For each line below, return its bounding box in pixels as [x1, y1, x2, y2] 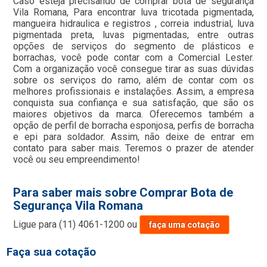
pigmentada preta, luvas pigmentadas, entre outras [13, 29, 254, 41]
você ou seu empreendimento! [13, 154, 141, 165]
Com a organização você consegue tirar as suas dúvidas [13, 63, 254, 74]
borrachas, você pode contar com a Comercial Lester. [13, 52, 254, 63]
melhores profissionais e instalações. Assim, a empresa [13, 86, 254, 97]
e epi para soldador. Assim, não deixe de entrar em [13, 131, 254, 142]
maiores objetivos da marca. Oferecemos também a [13, 108, 254, 120]
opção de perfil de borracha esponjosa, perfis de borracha [13, 120, 254, 131]
